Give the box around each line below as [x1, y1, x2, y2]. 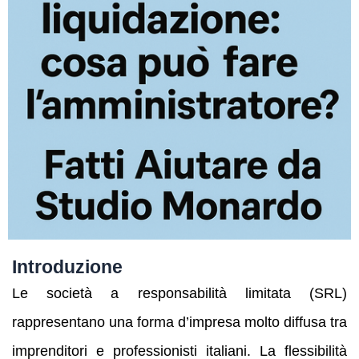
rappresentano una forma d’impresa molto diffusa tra [12, 314, 347, 331]
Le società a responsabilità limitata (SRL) [12, 285, 347, 302]
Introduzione [12, 256, 123, 278]
